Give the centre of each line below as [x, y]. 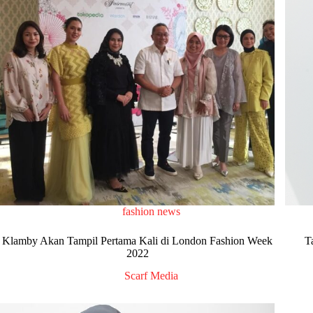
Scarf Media [152, 276]
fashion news [152, 211]
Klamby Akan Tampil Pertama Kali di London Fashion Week [138, 240]
